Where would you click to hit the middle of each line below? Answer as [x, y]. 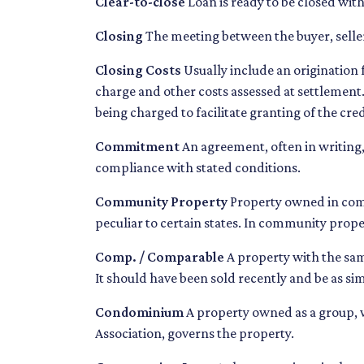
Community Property [161, 202]
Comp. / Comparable [160, 257]
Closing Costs [138, 70]
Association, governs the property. [195, 334]
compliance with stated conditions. [198, 168]
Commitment [137, 147]
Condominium [139, 312]
